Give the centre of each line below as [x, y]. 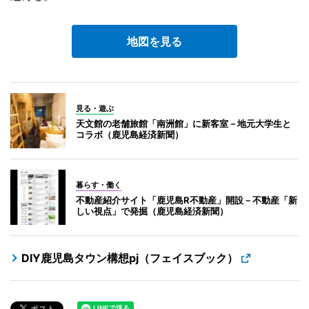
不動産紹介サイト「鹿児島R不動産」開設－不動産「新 [187, 200]
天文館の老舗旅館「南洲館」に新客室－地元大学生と [183, 123]
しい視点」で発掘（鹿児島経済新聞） [152, 211]
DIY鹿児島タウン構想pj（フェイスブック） [130, 258]
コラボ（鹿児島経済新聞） [130, 134]
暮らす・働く [99, 185]
